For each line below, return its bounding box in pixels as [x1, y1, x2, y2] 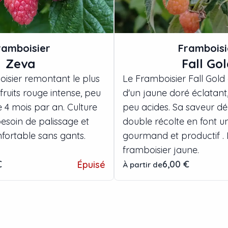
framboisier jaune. [123, 144, 199, 156]
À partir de [123, 160, 162, 170]
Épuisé [77, 159, 105, 171]
